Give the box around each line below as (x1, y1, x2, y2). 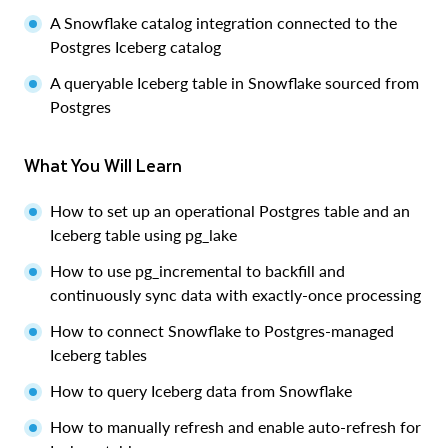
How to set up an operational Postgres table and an (50, 201, 410, 220)
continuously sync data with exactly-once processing (50, 285, 421, 304)
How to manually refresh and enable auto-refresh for (50, 417, 421, 436)
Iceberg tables (50, 345, 147, 364)
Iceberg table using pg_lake (50, 225, 237, 244)
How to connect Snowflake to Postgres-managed (50, 321, 394, 340)
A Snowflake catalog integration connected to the (50, 13, 397, 32)
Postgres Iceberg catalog (50, 37, 221, 56)
